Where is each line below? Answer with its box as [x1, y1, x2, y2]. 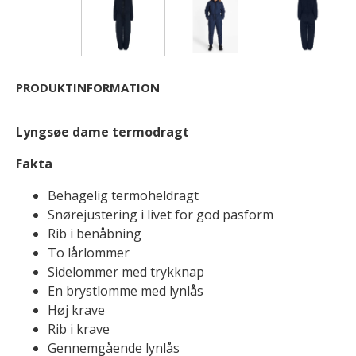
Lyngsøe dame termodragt [16, 123, 189, 141]
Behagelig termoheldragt [48, 187, 199, 204]
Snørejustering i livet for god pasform [48, 206, 273, 223]
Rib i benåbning [48, 225, 141, 242]
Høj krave [48, 301, 105, 319]
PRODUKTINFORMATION [16, 79, 160, 95]
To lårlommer [48, 244, 130, 261]
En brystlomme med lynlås [48, 282, 203, 300]
